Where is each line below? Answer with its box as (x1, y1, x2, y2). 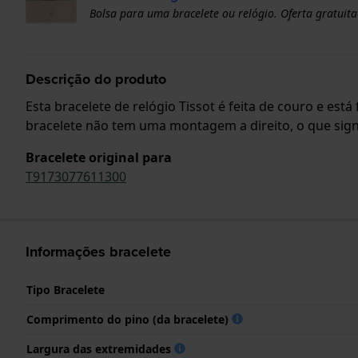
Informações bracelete (26, 241, 171, 262)
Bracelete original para (26, 148, 172, 166)
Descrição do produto (26, 68, 166, 89)
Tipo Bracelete (26, 281, 105, 297)
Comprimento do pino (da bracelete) (26, 311, 232, 327)
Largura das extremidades (26, 340, 174, 356)
